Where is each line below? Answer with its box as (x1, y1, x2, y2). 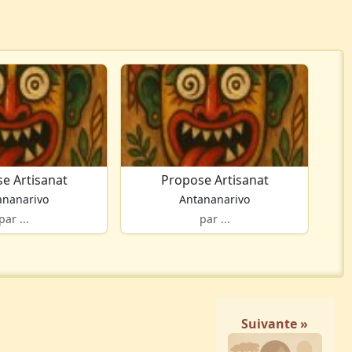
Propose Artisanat (160, 171, 269, 189)
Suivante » (241, 315, 309, 333)
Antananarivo (179, 192, 251, 207)
